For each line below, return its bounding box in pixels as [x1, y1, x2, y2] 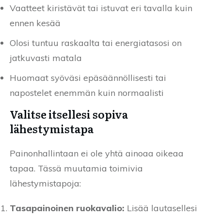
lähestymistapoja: [10, 178, 81, 189]
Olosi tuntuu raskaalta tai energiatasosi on [10, 37, 182, 49]
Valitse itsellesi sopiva [10, 106, 128, 123]
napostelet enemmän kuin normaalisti [10, 87, 164, 99]
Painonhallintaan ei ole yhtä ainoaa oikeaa [10, 148, 184, 159]
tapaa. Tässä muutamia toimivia [10, 163, 143, 174]
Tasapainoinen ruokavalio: [10, 202, 124, 214]
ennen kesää [10, 17, 61, 29]
